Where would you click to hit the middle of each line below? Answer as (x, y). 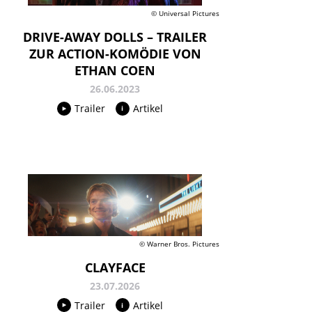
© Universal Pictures (185, 14)
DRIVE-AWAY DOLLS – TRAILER (115, 37)
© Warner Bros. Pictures (179, 243)
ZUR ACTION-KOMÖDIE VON (115, 54)
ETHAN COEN (115, 71)
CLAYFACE (115, 267)
